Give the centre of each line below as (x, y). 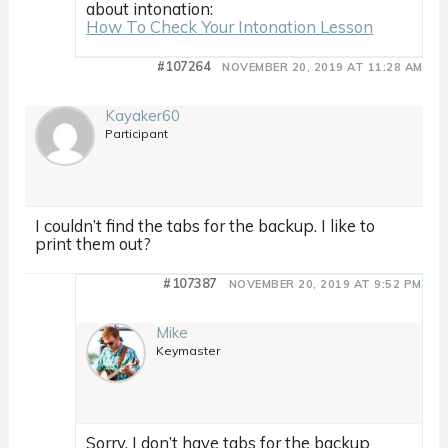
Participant (137, 134)
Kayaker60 (143, 116)
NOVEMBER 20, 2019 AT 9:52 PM (325, 284)
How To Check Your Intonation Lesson (230, 27)
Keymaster (188, 351)
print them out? (93, 244)
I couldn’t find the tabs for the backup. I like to (205, 226)
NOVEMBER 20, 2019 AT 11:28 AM (322, 67)
